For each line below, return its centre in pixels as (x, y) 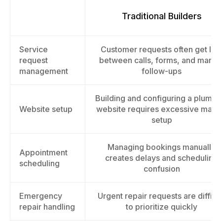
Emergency (41, 196)
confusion (162, 169)
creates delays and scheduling (162, 158)
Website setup (46, 109)
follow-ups (162, 71)
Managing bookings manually (162, 147)
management (44, 71)
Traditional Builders (162, 16)
